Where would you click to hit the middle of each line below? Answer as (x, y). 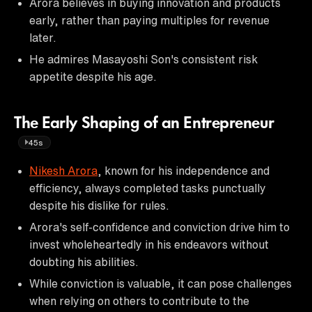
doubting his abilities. (84, 262)
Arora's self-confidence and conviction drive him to (159, 227)
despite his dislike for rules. (99, 205)
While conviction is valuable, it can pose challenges (161, 283)
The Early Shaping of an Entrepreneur (144, 124)
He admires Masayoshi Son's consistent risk (143, 59)
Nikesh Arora (63, 170)
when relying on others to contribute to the (139, 301)
